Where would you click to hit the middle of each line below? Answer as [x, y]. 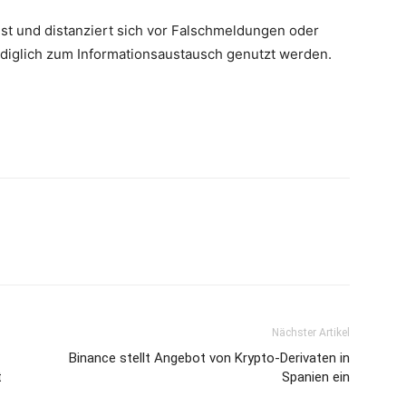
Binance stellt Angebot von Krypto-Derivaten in [209, 358]
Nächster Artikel [311, 333]
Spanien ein [316, 377]
